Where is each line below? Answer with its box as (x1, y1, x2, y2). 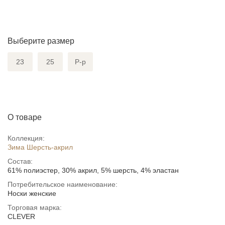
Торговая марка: (8, 203, 62, 211)
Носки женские (8, 189, 56, 197)
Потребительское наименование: (8, 180, 118, 188)
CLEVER (8, 212, 35, 220)
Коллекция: (8, 134, 45, 142)
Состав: (8, 157, 33, 165)
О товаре (8, 113, 42, 122)
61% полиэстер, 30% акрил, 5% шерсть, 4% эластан (8, 166, 179, 174)
